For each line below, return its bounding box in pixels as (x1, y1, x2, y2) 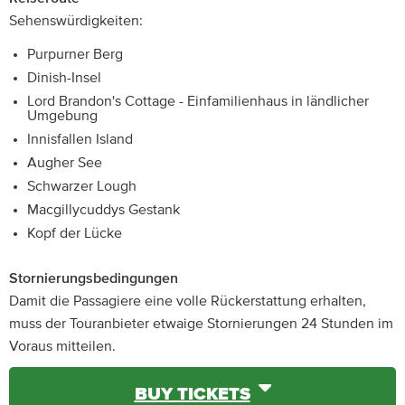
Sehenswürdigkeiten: (9, 14, 143, 28)
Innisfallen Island (27, 132, 133, 146)
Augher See (27, 155, 102, 170)
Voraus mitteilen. (9, 339, 116, 353)
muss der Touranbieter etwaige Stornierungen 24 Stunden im (9, 316, 393, 331)
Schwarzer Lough (27, 179, 137, 193)
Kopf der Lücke (27, 226, 122, 240)
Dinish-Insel (27, 71, 101, 85)
